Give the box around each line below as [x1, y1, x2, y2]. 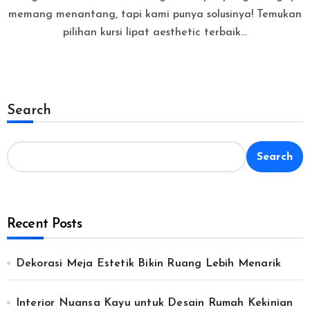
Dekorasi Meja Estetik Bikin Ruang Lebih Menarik [15, 258, 282, 270]
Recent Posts [6, 217, 82, 232]
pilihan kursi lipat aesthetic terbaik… [63, 26, 247, 38]
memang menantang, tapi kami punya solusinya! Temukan [8, 8, 302, 20]
